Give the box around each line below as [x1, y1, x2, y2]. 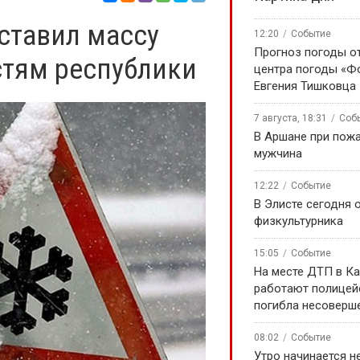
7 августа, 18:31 [254, 112, 327, 124]
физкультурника [254, 214, 343, 228]
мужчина [254, 146, 302, 161]
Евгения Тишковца [254, 79, 356, 93]
